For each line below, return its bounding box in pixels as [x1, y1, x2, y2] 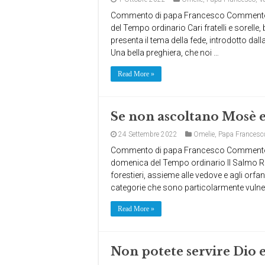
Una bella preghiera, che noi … [111, 48, 219, 57]
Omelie [193, 130, 215, 138]
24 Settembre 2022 [118, 130, 177, 138]
